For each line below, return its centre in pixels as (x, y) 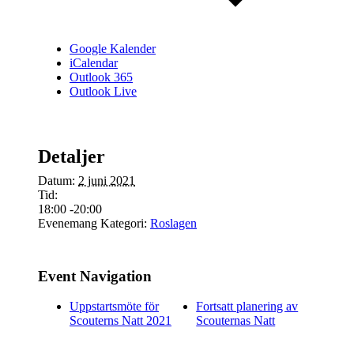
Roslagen (173, 223)
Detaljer (72, 156)
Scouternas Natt (236, 321)
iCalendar (94, 62)
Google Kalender (113, 48)
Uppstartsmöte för (114, 307)
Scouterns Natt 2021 (121, 321)
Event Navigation (95, 276)
